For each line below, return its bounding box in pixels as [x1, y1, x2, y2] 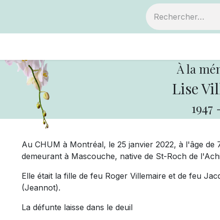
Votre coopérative [131, 41, 215, 53]
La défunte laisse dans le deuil [22, 202, 133, 212]
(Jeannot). [22, 183, 60, 192]
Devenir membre [36, 41, 115, 53]
